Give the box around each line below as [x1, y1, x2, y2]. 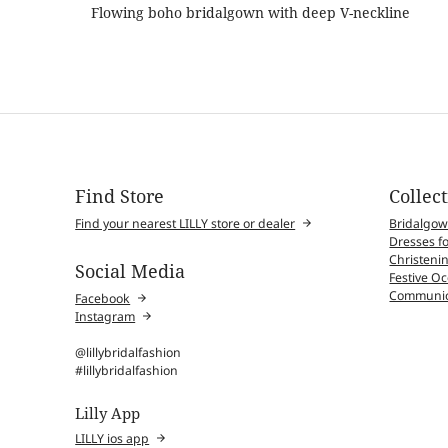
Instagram [75, 307, 136, 325]
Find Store [75, 184, 165, 209]
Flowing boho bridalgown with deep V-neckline [90, 2, 410, 22]
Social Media [75, 258, 186, 283]
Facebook [75, 289, 131, 307]
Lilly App [75, 402, 141, 423]
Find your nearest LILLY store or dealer [75, 214, 296, 232]
